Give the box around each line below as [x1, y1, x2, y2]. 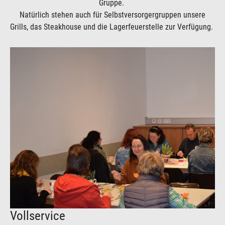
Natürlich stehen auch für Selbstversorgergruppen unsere [20, 10, 205, 20]
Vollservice [10, 208, 65, 223]
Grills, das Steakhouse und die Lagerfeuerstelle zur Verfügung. [10, 22, 215, 32]
